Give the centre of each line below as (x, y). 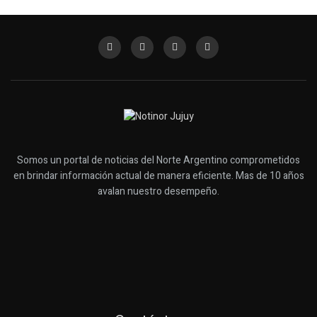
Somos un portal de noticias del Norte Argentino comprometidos (158, 161)
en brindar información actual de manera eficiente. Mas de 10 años (158, 176)
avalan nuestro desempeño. (158, 192)
